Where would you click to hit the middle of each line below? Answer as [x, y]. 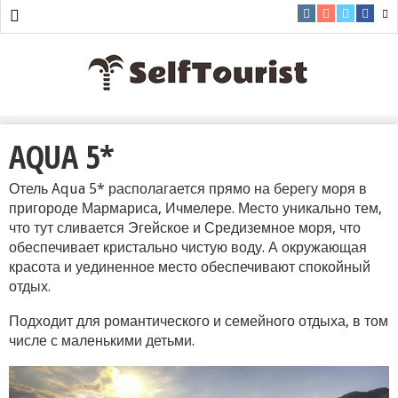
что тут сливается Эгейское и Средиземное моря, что [185, 228]
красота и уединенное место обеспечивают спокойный [190, 267]
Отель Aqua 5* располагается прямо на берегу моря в [188, 189]
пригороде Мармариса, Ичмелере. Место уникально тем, [195, 208]
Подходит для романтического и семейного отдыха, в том [199, 321]
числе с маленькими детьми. [102, 341]
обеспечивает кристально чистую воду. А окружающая [188, 247]
